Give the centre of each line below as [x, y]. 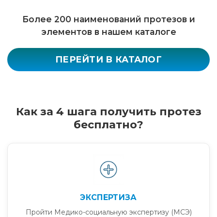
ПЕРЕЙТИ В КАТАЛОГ [108, 59]
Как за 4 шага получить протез [108, 111]
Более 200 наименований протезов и [108, 19]
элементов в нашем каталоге [108, 31]
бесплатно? [108, 124]
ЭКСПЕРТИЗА [108, 197]
